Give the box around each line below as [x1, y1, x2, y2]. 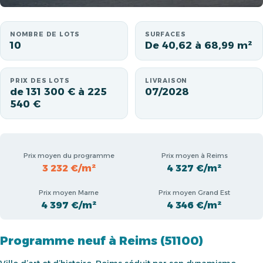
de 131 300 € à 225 [10, 86, 107, 97]
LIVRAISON [145, 77, 188, 85]
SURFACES [145, 31, 186, 38]
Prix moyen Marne [39, 188, 99, 197]
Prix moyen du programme [23, 151, 114, 160]
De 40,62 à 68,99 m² [145, 39, 252, 51]
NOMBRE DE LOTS [10, 31, 80, 38]
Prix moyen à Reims [161, 151, 228, 160]
